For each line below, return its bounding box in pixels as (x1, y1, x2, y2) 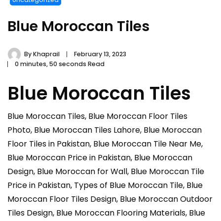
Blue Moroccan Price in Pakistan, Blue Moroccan (7, 152, 192, 164)
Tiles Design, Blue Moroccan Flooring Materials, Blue (7, 207, 205, 219)
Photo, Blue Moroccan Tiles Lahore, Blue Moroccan (7, 124, 202, 136)
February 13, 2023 (74, 50, 126, 59)
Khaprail (33, 50, 60, 59)
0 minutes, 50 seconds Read (15, 60, 105, 69)
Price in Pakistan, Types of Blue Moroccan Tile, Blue (7, 180, 203, 191)
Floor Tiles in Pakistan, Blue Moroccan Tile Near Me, (7, 138, 203, 150)
